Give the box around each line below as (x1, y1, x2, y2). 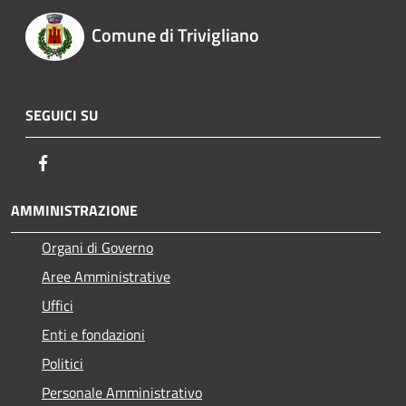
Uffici (42, 294, 73, 316)
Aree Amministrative (42, 265, 170, 287)
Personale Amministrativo (42, 381, 202, 403)
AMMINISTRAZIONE (11, 198, 138, 221)
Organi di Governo (42, 236, 153, 258)
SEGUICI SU (25, 103, 98, 126)
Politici (42, 352, 83, 374)
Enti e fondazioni (42, 323, 145, 345)
